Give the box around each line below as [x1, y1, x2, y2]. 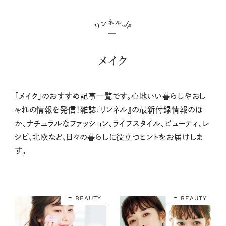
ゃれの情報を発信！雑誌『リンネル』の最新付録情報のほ [14, 106, 203, 114]
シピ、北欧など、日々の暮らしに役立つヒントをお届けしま [14, 133, 204, 141]
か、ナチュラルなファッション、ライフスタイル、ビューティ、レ [14, 120, 210, 128]
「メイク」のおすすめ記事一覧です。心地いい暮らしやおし [14, 92, 206, 100]
